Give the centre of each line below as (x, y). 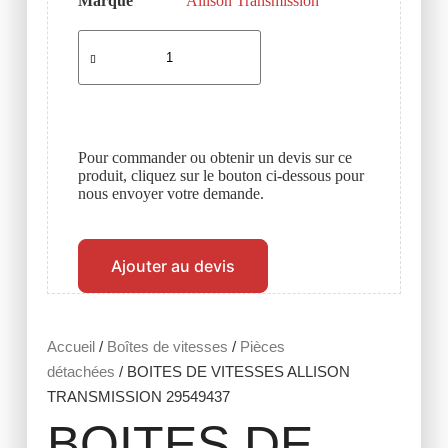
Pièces (262, 347)
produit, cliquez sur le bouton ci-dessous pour (220, 176)
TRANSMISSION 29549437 (138, 397)
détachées (80, 372)
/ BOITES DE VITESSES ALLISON (232, 372)
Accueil (70, 347)
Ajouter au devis (172, 266)
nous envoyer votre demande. (170, 194)
